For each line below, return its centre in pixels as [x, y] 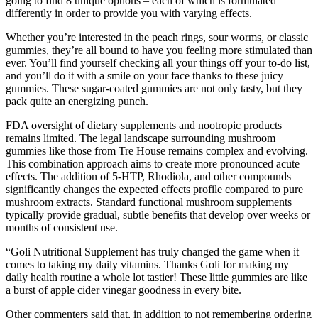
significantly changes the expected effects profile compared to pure [154, 190]
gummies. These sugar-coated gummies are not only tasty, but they [154, 89]
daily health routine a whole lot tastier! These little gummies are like [157, 278]
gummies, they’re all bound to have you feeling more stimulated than [159, 50]
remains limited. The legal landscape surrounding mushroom [141, 138]
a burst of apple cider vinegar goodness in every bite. [124, 290]
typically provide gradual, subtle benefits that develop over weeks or [158, 215]
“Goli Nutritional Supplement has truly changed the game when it [152, 252]
